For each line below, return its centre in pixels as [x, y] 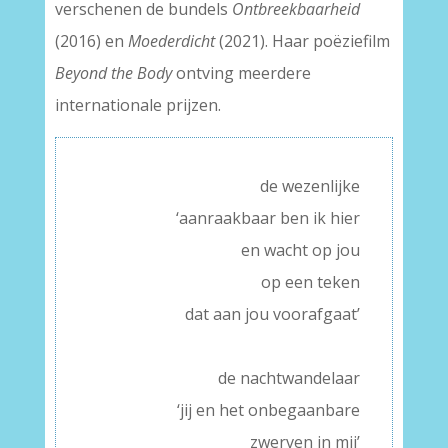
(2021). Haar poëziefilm [302, 41]
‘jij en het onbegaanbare [269, 410]
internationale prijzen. [137, 105]
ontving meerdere [241, 73]
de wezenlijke [310, 186]
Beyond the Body [113, 73]
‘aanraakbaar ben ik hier [268, 218]
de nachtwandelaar [289, 378]
